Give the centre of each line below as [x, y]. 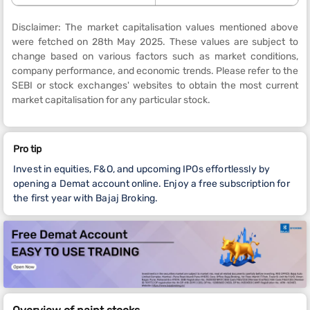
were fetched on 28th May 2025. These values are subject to [155, 42]
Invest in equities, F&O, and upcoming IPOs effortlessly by [142, 169]
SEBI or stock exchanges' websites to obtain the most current [155, 85]
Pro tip [27, 149]
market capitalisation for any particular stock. [111, 100]
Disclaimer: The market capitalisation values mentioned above [155, 27]
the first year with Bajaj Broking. [86, 198]
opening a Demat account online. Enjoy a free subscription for [152, 184]
